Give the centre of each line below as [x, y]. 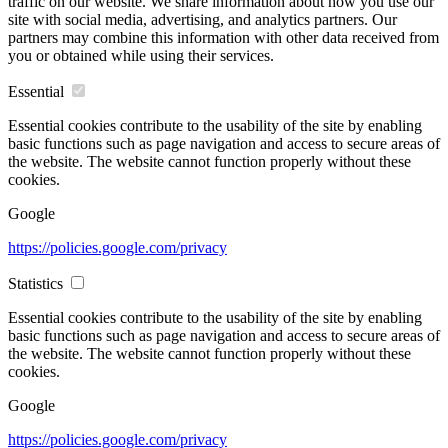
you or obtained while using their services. [141, 55]
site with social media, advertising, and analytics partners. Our [202, 19]
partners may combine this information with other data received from [223, 37]
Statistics [35, 283]
